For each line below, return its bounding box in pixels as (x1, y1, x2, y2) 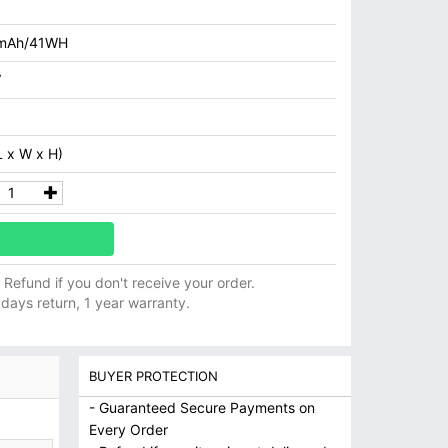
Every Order (88, 421, 168, 438)
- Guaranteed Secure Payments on (88, 399, 315, 416)
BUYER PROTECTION (88, 368, 218, 384)
